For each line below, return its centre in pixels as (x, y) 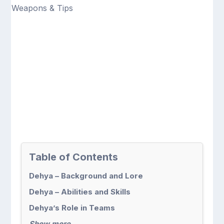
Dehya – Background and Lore (86, 176)
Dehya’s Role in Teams (72, 208)
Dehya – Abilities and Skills (80, 192)
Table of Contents (74, 157)
